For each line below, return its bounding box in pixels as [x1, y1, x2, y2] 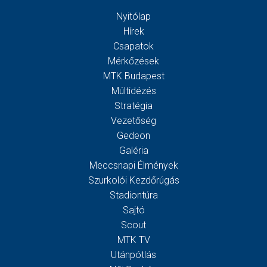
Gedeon [117, 129, 150, 141]
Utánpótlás [111, 249, 156, 260]
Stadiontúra [109, 189, 158, 201]
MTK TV [117, 234, 150, 246]
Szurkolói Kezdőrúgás [88, 174, 179, 186]
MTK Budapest [103, 70, 164, 82]
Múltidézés [111, 85, 156, 97]
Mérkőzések [108, 55, 159, 67]
